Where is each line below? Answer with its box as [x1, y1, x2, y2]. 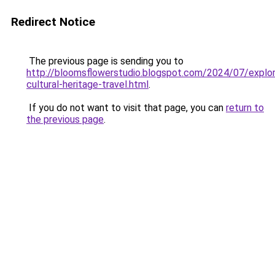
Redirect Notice [11, 15, 95, 29]
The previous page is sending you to [26, 55, 184, 67]
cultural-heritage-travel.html [26, 79, 149, 90]
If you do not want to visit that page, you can [26, 102, 226, 114]
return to [226, 102, 264, 114]
